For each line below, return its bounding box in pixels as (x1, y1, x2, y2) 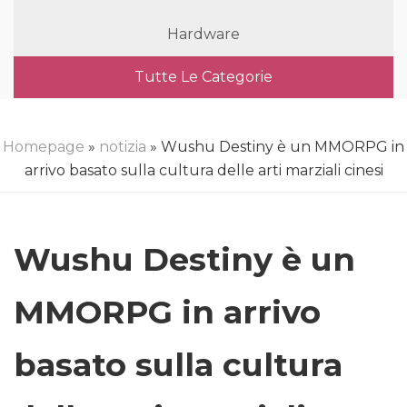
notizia (99, 138, 146, 155)
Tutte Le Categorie (134, 68, 273, 85)
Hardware (167, 25, 240, 43)
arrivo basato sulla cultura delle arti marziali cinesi (24, 162, 383, 179)
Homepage (3, 138, 84, 155)
